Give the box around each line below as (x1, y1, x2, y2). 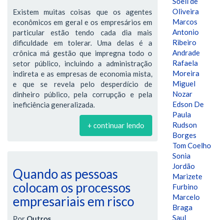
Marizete (172, 172, 202, 181)
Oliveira (172, 7, 199, 16)
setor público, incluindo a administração (13, 59, 152, 68)
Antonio (172, 27, 199, 36)
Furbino (172, 182, 198, 191)
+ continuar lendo (87, 121, 144, 130)
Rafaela (172, 58, 198, 67)
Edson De (172, 100, 204, 109)
